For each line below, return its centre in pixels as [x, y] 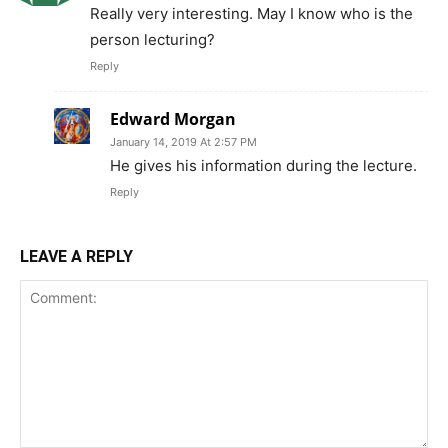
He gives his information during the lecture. [263, 166]
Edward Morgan [173, 119]
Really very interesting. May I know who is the [251, 14]
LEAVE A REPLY [76, 257]
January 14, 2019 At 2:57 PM [183, 142]
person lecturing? [152, 40]
